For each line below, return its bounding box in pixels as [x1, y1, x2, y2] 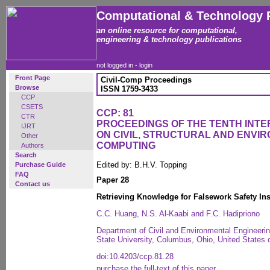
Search [15, 151, 37, 159]
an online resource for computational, [96, 26, 237, 35]
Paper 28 [96, 175, 129, 184]
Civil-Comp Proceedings [101, 75, 192, 84]
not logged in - [96, 61, 139, 69]
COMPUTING [96, 140, 155, 151]
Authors [21, 142, 44, 149]
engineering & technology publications [96, 35, 242, 44]
